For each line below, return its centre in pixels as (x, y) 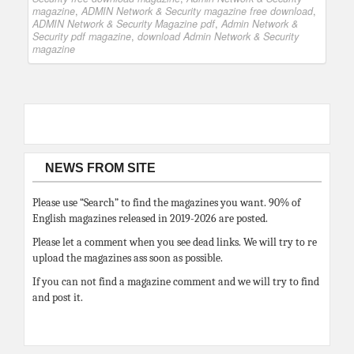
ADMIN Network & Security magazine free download (197, 11)
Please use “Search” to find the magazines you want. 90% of (166, 203)
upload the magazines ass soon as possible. (128, 258)
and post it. (58, 298)
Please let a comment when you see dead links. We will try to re (175, 243)
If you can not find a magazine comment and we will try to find (176, 282)
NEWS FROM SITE (100, 168)
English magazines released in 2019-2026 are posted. (150, 219)
